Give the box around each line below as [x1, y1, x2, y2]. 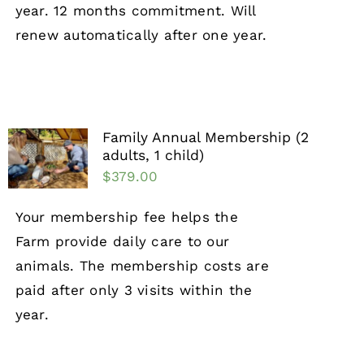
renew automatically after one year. [15, 27, 267, 44]
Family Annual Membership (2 [102, 129, 309, 146]
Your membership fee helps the [15, 209, 238, 226]
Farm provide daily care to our [15, 233, 230, 250]
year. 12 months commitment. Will [15, 2, 256, 19]
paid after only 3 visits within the [15, 282, 253, 299]
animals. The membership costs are [15, 258, 269, 275]
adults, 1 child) [102, 147, 204, 164]
